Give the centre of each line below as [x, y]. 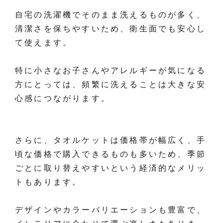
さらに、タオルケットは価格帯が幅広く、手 [111, 140]
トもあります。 [49, 182]
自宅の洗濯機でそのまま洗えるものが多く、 [111, 15]
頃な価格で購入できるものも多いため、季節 [111, 154]
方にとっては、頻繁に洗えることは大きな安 [111, 85]
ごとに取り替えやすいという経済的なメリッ [111, 168]
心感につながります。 [63, 99]
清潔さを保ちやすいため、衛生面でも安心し [111, 29]
